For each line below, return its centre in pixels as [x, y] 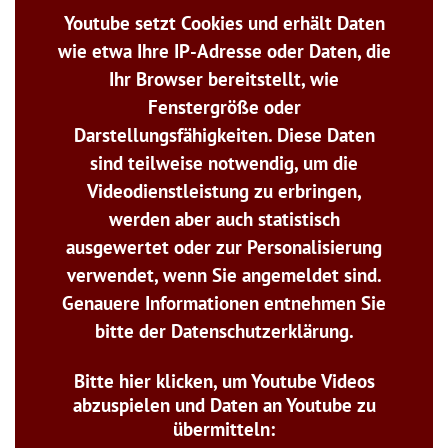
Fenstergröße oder [224, 106]
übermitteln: [224, 428]
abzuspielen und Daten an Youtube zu [224, 404]
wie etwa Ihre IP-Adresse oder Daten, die [224, 50]
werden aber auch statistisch [224, 218]
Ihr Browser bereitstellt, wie [224, 78]
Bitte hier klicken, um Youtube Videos [224, 380]
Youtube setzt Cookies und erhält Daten [224, 22]
